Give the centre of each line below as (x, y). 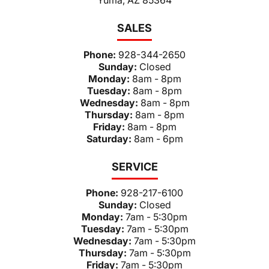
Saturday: (110, 138)
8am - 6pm (158, 138)
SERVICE (134, 166)
